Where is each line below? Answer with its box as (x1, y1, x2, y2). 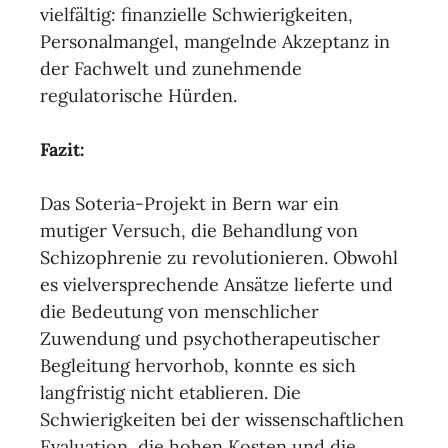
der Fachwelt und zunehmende (40, 57, 302, 80)
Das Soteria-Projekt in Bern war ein (40, 192, 339, 215)
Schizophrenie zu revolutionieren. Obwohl (40, 246, 398, 269)
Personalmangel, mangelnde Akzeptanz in (40, 30, 390, 53)
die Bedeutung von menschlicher (40, 300, 319, 323)
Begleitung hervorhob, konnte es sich (40, 354, 356, 377)
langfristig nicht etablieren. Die (40, 381, 301, 404)
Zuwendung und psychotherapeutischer (40, 327, 380, 350)
